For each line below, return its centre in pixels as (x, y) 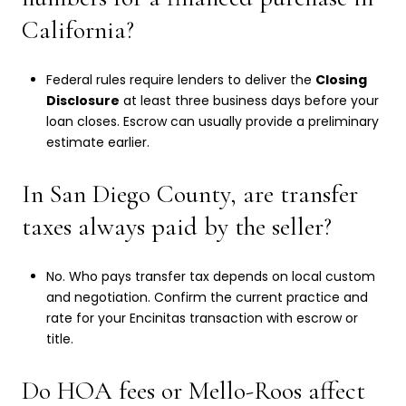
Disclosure (82, 101)
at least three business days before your (249, 101)
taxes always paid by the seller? (177, 226)
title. (59, 339)
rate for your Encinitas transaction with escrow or (202, 319)
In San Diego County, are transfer (190, 193)
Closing (341, 80)
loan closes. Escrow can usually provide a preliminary (212, 122)
